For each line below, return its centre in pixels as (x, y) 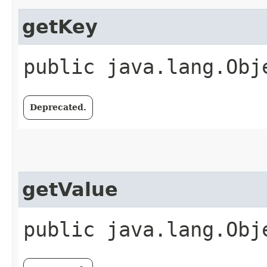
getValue (70, 190)
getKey (60, 27)
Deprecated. (58, 107)
